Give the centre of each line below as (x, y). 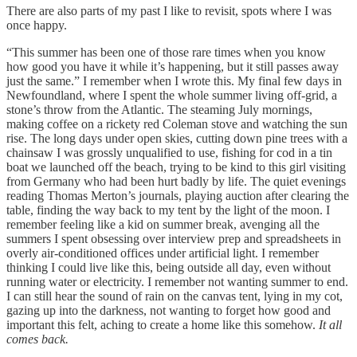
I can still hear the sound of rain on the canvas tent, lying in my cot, (175, 296)
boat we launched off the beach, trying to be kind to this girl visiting (176, 167)
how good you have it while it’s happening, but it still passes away (173, 66)
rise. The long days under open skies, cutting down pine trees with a (177, 138)
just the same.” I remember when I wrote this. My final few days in (174, 80)
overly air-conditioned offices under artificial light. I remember (163, 253)
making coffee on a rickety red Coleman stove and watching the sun (177, 124)
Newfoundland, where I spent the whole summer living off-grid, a (172, 95)
